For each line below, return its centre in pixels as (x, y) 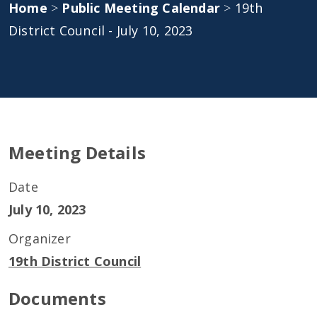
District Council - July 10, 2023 (101, 30)
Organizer (40, 238)
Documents (57, 298)
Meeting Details (77, 152)
